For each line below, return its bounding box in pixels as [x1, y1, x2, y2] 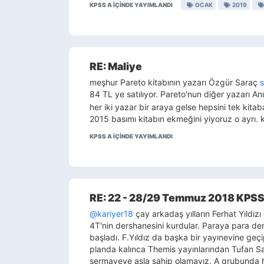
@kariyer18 [90, 209, 133, 219]
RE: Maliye [90, 60, 142, 72]
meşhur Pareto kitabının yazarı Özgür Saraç [90, 77, 260, 87]
